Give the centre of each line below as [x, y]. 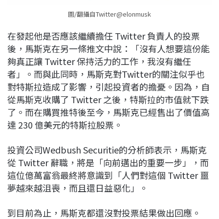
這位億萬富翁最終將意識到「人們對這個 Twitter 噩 [108, 175]
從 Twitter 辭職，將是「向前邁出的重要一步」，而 [108, 163]
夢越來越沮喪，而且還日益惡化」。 [78, 188]
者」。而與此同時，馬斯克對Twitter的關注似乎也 [106, 74]
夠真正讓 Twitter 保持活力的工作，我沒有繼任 [99, 61]
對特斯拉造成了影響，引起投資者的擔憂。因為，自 [109, 87]
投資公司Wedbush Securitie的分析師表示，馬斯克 [107, 150]
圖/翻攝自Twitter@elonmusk [109, 14]
